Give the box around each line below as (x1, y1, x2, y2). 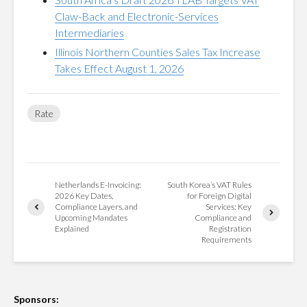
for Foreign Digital (187, 191, 252, 201)
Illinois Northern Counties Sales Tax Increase (55, 45, 260, 58)
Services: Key (206, 201, 252, 212)
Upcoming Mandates (55, 212, 127, 223)
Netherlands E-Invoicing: (55, 180, 141, 190)
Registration (209, 223, 252, 234)
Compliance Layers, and (55, 201, 138, 212)
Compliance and (195, 212, 252, 223)
